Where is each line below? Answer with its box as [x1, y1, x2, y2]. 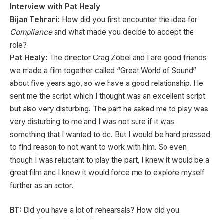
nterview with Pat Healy [12, 2, 100, 11]
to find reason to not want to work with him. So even [10, 142, 187, 152]
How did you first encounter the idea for [60, 15, 197, 24]
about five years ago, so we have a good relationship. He [10, 79, 203, 88]
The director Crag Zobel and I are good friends [47, 53, 207, 62]
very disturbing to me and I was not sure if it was [10, 117, 174, 126]
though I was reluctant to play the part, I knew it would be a [10, 155, 209, 165]
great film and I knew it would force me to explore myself [10, 168, 205, 177]
